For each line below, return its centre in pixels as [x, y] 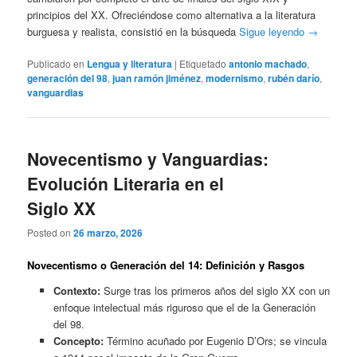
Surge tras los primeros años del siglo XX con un [215, 290]
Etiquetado [203, 64]
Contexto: [76, 290]
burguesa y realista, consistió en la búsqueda [133, 32]
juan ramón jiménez [157, 78]
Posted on [51, 232]
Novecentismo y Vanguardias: [148, 158]
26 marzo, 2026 [108, 232]
